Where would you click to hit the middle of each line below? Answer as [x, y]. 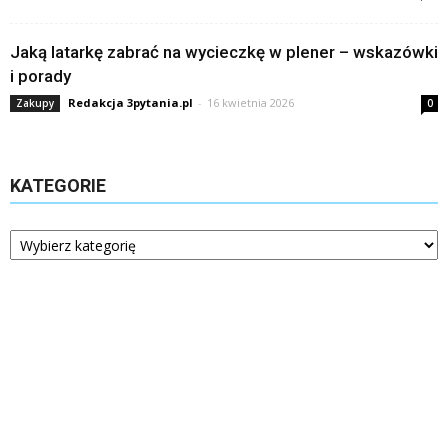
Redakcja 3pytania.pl [130, 103]
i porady [40, 76]
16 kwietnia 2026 [250, 103]
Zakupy [35, 103]
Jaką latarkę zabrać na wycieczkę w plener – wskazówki [224, 52]
